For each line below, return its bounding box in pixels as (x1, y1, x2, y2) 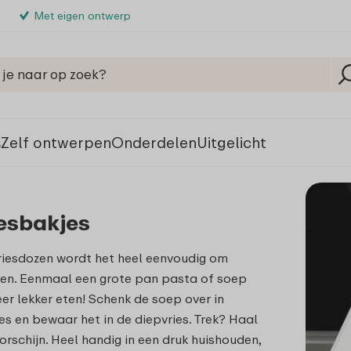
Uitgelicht (197, 133, 266, 151)
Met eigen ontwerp (34, 9, 132, 22)
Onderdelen (111, 133, 197, 151)
